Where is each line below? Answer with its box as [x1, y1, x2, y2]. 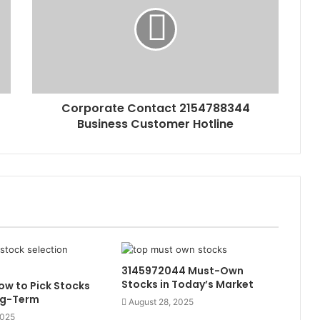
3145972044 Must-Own [121, 264, 244, 279]
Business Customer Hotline [77, 116, 234, 133]
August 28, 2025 [128, 296, 194, 308]
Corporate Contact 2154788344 [61, 100, 250, 117]
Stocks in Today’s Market [121, 277, 254, 292]
